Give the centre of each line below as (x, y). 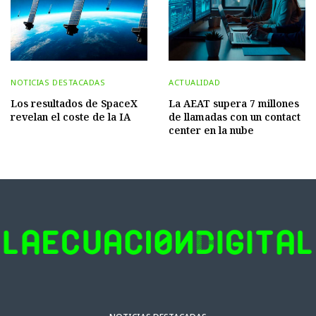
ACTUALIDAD (195, 83)
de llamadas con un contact (235, 117)
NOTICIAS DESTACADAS (58, 83)
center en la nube (211, 130)
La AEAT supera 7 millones (234, 104)
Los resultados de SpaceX (74, 104)
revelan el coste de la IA (71, 117)
